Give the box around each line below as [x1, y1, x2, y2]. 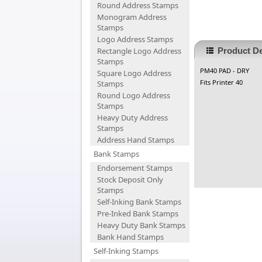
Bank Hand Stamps [97, 232, 164, 242]
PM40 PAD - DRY [200, 66, 249, 75]
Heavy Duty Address [97, 112, 168, 123]
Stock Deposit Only [97, 174, 163, 185]
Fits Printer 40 [200, 78, 243, 87]
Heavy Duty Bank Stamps [97, 220, 185, 230]
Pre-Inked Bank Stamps [97, 208, 178, 219]
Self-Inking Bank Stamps [97, 196, 181, 207]
